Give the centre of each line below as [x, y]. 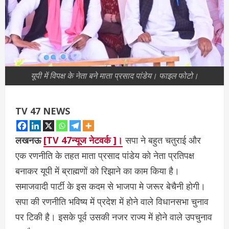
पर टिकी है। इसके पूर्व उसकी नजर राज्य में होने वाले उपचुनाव [114, 217]
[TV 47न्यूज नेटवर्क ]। [83, 140]
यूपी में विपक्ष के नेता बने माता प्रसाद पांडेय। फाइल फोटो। [114, 76]
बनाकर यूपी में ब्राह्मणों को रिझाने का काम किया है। [97, 171]
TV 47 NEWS [43, 111]
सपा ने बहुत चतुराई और [162, 140]
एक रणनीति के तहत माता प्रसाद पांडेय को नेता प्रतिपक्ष [105, 156]
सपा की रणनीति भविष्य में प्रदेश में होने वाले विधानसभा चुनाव [112, 202]
